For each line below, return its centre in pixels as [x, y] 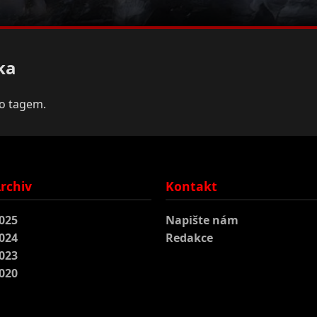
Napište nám [202, 220]
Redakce [189, 238]
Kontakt [191, 186]
